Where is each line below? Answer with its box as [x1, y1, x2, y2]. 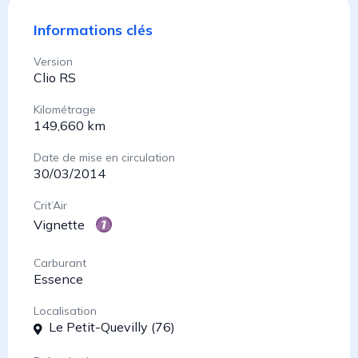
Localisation [34, 303, 97, 318]
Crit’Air [34, 197, 67, 213]
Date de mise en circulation [34, 149, 175, 165]
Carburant [34, 255, 86, 270]
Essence [34, 270, 83, 287]
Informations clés [34, 20, 153, 39]
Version [34, 54, 73, 69]
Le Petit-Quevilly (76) [49, 318, 175, 335]
